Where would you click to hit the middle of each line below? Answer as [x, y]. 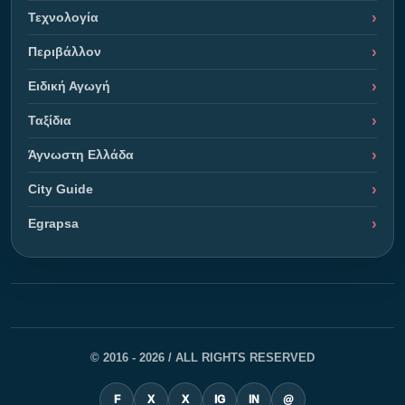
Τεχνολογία [63, 17]
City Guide [61, 188]
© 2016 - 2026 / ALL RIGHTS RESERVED [202, 357]
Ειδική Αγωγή [69, 85]
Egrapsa [53, 223]
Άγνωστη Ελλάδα [81, 154]
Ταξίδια [50, 120]
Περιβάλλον [65, 51]
